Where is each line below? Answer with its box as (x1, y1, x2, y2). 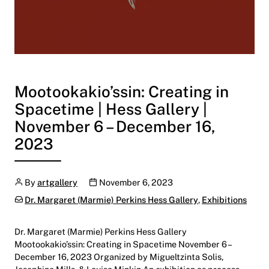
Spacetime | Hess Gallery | (14, 98, 207, 118)
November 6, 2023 (99, 177, 173, 188)
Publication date (88, 177, 154, 187)
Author (14, 177, 41, 187)
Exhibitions (202, 195, 247, 205)
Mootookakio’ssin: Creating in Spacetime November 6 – (14, 239, 231, 250)
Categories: (14, 194, 60, 205)
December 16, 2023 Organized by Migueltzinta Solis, (14, 252, 223, 262)
